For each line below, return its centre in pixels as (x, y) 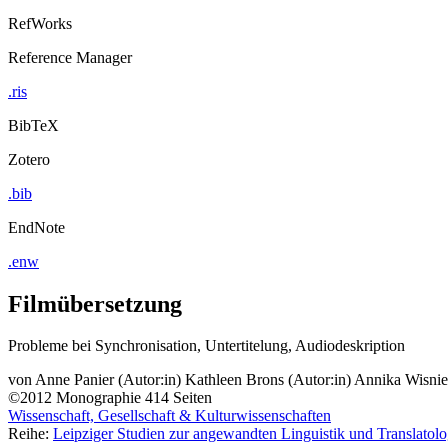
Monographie (98, 398)
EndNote (36, 227)
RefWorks (40, 23)
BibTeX (33, 125)
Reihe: (30, 434)
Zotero (29, 159)
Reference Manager (70, 57)
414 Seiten (178, 398)
